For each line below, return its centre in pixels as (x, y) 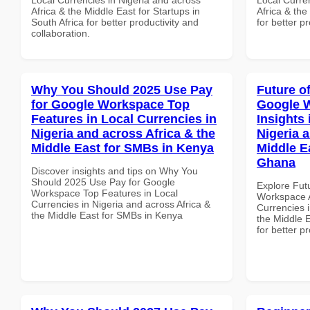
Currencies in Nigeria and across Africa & (121, 204)
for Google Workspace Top (110, 104)
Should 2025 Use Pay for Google (103, 182)
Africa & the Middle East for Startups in (116, 11)
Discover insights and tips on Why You (115, 171)
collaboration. (61, 33)
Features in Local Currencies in (124, 119)
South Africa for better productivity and (115, 22)
